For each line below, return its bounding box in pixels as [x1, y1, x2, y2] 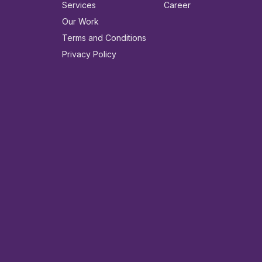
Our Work [62, 16, 99, 26]
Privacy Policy [62, 49, 116, 59]
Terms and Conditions [62, 32, 146, 43]
